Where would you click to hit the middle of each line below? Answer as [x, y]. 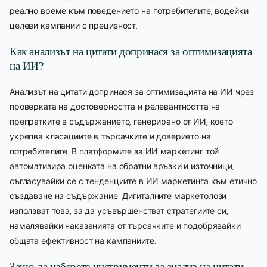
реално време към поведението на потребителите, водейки [129, 10]
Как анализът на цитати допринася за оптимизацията [131, 51]
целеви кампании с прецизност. [74, 25]
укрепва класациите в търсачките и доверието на [110, 136]
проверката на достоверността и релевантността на [115, 106]
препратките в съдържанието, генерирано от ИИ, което [121, 121]
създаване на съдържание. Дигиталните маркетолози [118, 196]
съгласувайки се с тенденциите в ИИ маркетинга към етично [133, 181]
